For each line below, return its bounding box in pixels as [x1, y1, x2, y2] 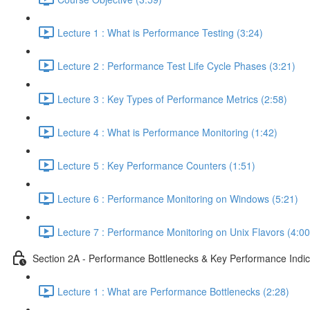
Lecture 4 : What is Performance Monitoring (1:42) [57, 125, 277, 139]
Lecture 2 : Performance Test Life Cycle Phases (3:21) [57, 58, 295, 73]
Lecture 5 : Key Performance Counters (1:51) [57, 158, 255, 172]
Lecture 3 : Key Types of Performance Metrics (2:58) [57, 91, 287, 106]
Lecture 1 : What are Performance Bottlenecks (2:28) [57, 284, 289, 298]
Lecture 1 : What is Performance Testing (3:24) [57, 25, 263, 39]
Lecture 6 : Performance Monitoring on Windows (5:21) [57, 191, 298, 206]
